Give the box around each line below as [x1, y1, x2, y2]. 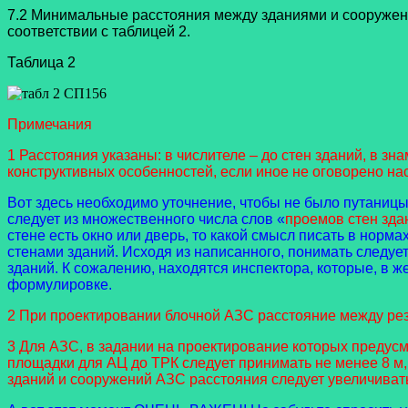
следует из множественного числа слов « [7, 211, 285, 228]
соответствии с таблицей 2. [7, 24, 190, 40]
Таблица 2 [7, 55, 76, 71]
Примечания [7, 117, 92, 133]
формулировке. [7, 277, 112, 293]
